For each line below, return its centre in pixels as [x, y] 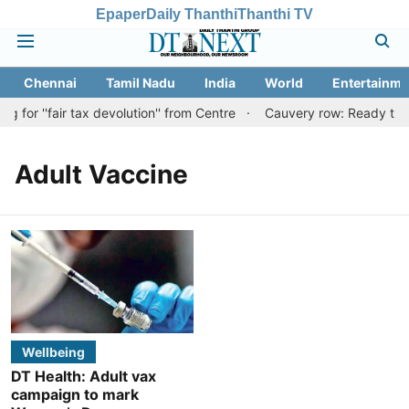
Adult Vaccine [101, 174]
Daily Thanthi [192, 14]
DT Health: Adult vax [84, 376]
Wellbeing [53, 351]
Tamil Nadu [141, 83]
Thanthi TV [275, 14]
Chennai [50, 83]
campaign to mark [75, 394]
